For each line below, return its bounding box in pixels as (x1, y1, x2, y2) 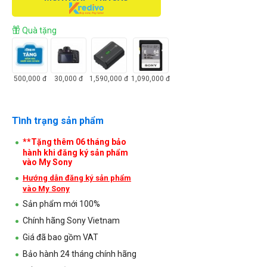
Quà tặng (20, 25, 57, 35)
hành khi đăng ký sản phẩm (23, 147, 128, 157)
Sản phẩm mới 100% (23, 198, 100, 209)
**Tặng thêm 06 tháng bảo (23, 136, 126, 147)
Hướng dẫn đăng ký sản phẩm (23, 173, 131, 182)
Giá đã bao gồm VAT (23, 232, 98, 242)
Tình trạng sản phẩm (12, 114, 104, 126)
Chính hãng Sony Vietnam (23, 215, 120, 225)
